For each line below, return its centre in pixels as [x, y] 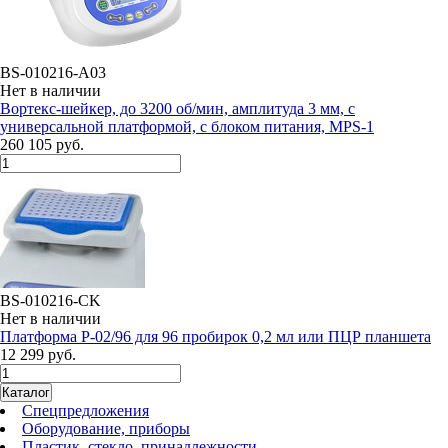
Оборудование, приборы [106, 428]
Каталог [26, 392]
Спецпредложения [85, 410]
